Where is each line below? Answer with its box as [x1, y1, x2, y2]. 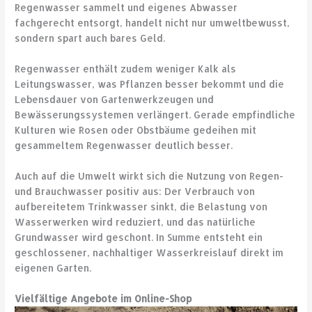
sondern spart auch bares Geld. [15, 32, 166, 45]
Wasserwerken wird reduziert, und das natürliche [15, 216, 256, 228]
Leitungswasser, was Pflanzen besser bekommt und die [15, 78, 285, 91]
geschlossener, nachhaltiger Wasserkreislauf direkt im [15, 247, 284, 259]
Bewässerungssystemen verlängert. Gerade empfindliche [15, 109, 296, 121]
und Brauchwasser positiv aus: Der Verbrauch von [15, 185, 256, 198]
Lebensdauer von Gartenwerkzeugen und [15, 93, 214, 106]
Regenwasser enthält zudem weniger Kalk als [15, 63, 237, 75]
